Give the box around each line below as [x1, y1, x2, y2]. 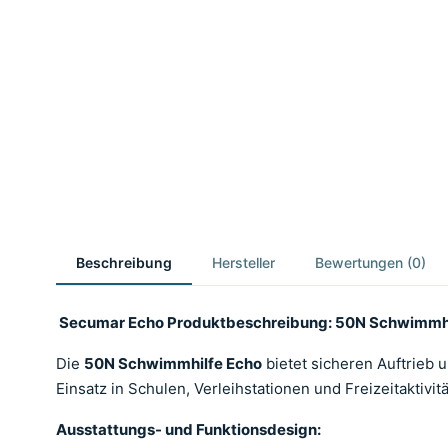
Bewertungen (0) [315, 254, 426, 271]
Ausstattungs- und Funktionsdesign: [56, 420, 321, 439]
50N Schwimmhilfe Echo [84, 354, 262, 373]
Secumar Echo [59, 313, 167, 332]
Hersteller [212, 254, 275, 271]
